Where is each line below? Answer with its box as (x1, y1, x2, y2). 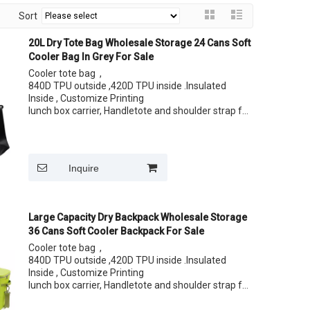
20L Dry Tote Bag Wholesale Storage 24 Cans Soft (28, 37, 250, 48)
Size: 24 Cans (28, 130, 91, 141)
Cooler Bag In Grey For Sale (28, 51, 154, 62)
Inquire (68, 163, 99, 174)
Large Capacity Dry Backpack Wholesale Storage (28, 212, 247, 223)
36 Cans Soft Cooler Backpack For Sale (28, 226, 204, 237)
